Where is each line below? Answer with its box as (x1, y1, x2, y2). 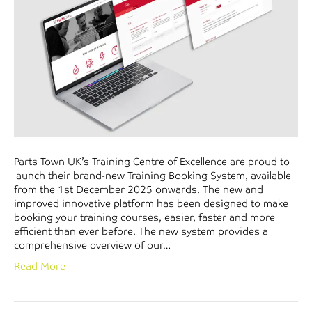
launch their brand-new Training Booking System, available (14, 169, 291, 182)
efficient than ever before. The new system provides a (14, 224, 268, 237)
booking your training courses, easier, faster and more (14, 210, 275, 224)
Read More (14, 259, 65, 272)
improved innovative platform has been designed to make (14, 196, 288, 210)
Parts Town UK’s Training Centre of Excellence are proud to (14, 155, 290, 168)
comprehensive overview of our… (14, 238, 171, 251)
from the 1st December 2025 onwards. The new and (14, 182, 263, 196)
